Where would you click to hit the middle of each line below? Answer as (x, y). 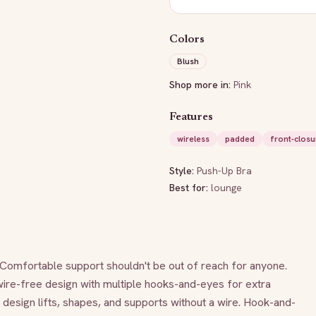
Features (191, 117)
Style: (183, 171)
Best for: (190, 188)
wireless (193, 139)
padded (240, 139)
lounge (226, 188)
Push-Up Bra (224, 171)
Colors (187, 39)
